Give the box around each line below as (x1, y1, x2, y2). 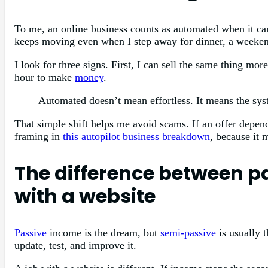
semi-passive (160, 226, 216, 239)
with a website (14, 182, 156, 209)
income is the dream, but (47, 226, 160, 239)
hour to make (14, 71, 75, 83)
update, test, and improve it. (14, 239, 136, 251)
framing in (14, 130, 63, 142)
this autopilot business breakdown (63, 130, 210, 142)
